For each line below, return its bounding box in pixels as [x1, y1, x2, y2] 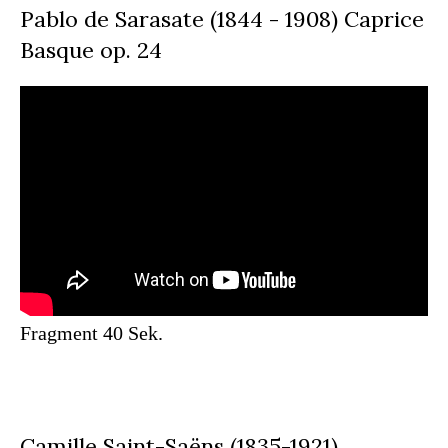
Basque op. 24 [20, 36, 162, 65]
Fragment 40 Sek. [20, 322, 163, 345]
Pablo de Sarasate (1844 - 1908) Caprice [20, 5, 424, 34]
